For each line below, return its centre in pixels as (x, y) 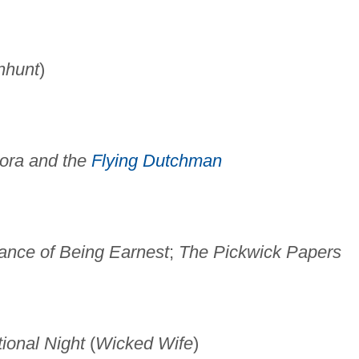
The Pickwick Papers (260, 252)
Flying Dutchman (156, 161)
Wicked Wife (144, 344)
